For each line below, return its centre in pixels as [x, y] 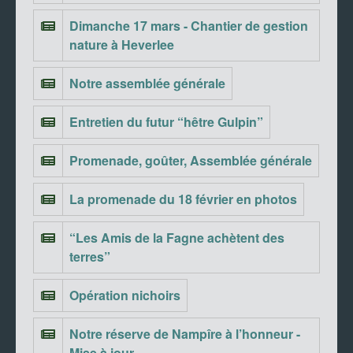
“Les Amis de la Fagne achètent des [177, 237]
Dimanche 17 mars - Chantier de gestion [189, 25]
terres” [90, 256]
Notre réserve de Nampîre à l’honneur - [185, 333]
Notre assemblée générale [147, 83]
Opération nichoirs [125, 295]
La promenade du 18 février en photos [183, 199]
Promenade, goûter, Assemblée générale [191, 160]
